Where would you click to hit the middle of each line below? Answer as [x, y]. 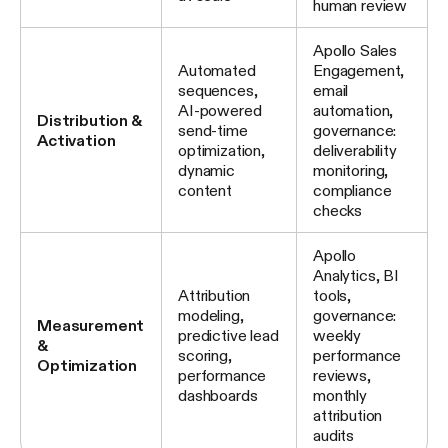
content [205, 189]
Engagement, [359, 69]
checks [338, 209]
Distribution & [89, 119]
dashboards [218, 394]
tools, [332, 294]
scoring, [205, 354]
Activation [76, 139]
